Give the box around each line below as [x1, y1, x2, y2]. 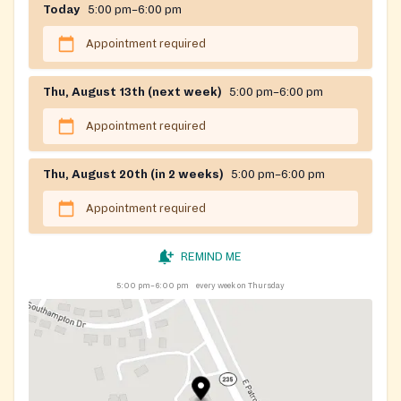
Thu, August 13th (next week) [43, 85, 222, 98]
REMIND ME [181, 250, 242, 263]
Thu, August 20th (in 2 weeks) [43, 167, 224, 181]
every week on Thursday [196, 280, 285, 290]
